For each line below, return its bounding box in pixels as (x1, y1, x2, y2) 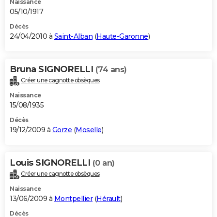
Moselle (76, 125, 102, 134)
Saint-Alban (54, 31, 93, 41)
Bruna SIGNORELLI (10, 63, 95, 75)
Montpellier (54, 194, 93, 203)
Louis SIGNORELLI (10, 157, 93, 168)
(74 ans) (95, 64, 127, 74)
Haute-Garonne (96, 31, 148, 41)
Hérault (96, 194, 121, 203)
